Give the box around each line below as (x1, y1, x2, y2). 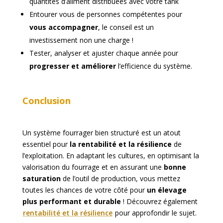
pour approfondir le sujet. (112, 208, 197, 218)
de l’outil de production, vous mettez (60, 173, 180, 183)
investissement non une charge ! (29, 35, 133, 45)
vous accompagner (29, 22, 98, 32)
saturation (22, 173, 61, 183)
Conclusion (22, 94, 71, 107)
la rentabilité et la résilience (69, 139, 172, 149)
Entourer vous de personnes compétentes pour (29, 9, 182, 19)
